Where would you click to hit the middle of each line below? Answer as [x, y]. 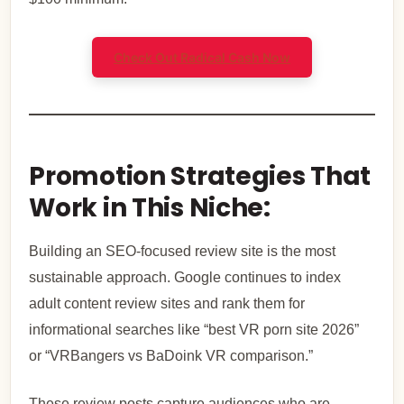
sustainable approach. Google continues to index [185, 277]
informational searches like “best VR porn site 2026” [194, 329]
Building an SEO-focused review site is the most [183, 251]
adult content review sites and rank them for [167, 303]
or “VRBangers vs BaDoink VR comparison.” [171, 355]
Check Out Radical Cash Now [202, 57]
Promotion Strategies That [200, 177]
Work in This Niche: [150, 208]
